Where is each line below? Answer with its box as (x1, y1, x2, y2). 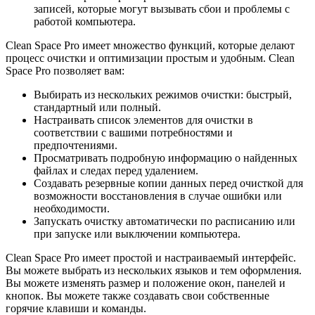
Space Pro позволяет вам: (6, 65, 124, 77)
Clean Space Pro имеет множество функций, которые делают (6, 39, 295, 52)
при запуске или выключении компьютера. (34, 228, 240, 240)
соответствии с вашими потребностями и (34, 127, 233, 139)
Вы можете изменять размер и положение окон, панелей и (6, 277, 285, 290)
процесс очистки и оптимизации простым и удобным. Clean (6, 52, 295, 65)
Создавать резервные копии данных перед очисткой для (34, 177, 303, 190)
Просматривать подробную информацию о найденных (34, 152, 297, 165)
